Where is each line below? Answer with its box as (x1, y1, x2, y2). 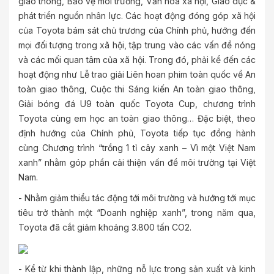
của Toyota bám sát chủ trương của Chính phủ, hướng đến (18, 25, 256, 35)
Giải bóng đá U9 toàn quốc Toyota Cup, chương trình (18, 98, 256, 109)
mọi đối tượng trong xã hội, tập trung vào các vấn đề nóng (18, 40, 256, 50)
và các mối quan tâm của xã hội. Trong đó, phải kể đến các (18, 54, 256, 65)
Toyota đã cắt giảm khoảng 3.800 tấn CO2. (18, 222, 191, 232)
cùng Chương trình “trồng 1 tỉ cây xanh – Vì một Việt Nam (18, 143, 256, 153)
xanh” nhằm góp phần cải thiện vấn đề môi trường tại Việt (18, 157, 256, 168)
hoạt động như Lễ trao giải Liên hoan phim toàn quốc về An (18, 69, 256, 80)
